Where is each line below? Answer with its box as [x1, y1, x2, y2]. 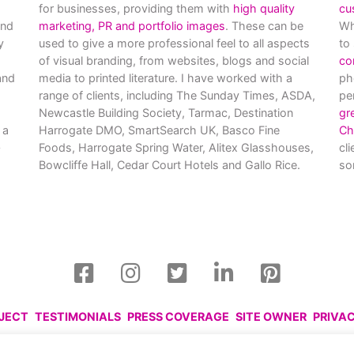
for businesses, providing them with [39, 2, 233, 15]
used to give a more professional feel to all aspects [39, 36, 310, 50]
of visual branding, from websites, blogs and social [39, 54, 309, 67]
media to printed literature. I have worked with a [39, 71, 292, 85]
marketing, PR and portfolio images [39, 19, 225, 32]
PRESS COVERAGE [127, 310, 229, 323]
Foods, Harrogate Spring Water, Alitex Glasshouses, [39, 141, 314, 154]
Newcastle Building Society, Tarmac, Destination [39, 106, 293, 119]
